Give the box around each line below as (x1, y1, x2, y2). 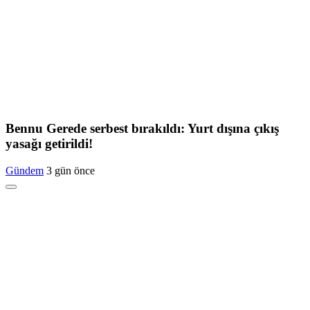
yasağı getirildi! (6, 136, 93, 152)
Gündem (6, 164, 44, 176)
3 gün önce (46, 164, 95, 176)
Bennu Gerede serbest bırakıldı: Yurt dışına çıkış (6, 121, 279, 136)
